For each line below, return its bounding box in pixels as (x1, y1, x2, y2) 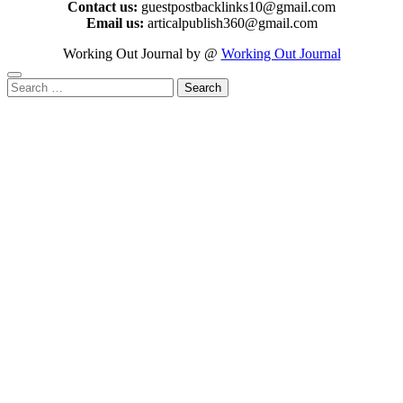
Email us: (85, 14, 148, 31)
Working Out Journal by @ (62, 45, 221, 61)
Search (6, 76, 45, 93)
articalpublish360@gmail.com (147, 14, 318, 31)
